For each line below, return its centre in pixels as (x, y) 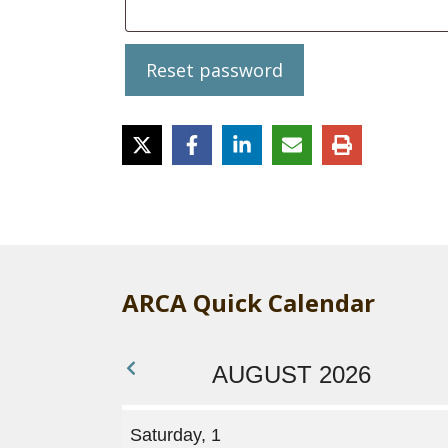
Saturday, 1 (175, 434)
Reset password (214, 69)
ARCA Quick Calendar (248, 302)
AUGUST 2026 (292, 374)
